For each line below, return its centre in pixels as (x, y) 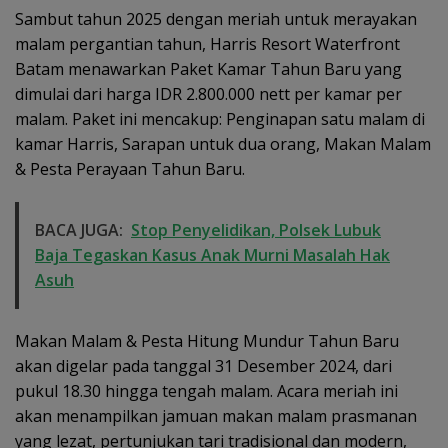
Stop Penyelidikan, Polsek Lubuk (256, 229)
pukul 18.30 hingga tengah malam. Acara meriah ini (206, 390)
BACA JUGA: (79, 229)
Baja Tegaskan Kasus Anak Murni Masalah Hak (212, 254)
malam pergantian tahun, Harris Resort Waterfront (207, 43)
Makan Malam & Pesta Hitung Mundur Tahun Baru (207, 340)
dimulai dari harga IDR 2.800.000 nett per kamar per (208, 93)
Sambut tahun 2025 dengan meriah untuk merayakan (216, 18)
